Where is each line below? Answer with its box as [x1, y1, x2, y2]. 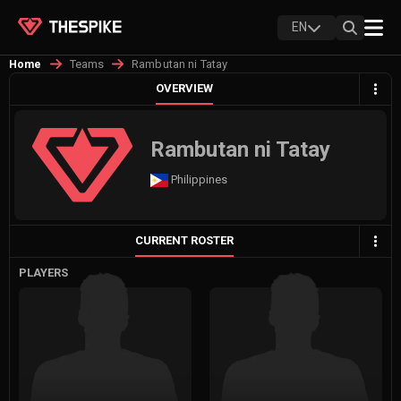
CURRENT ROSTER [135, 233, 234, 247]
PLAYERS [19, 265, 68, 279]
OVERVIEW [156, 81, 213, 96]
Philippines [171, 172, 227, 186]
